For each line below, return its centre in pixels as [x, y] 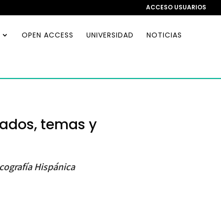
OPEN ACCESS [48, 35]
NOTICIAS [164, 35]
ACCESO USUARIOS [176, 7]
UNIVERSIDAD [110, 35]
